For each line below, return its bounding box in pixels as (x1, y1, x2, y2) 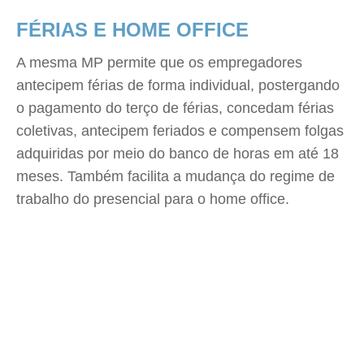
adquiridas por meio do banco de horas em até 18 (16, 145, 339, 162)
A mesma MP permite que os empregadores (16, 54, 302, 71)
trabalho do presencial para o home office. (16, 191, 289, 207)
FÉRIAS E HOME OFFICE (16, 19, 249, 41)
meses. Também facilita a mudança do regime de (16, 168, 335, 184)
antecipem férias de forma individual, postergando (16, 77, 340, 93)
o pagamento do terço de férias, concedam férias (16, 100, 334, 116)
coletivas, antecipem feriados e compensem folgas (16, 123, 344, 139)
